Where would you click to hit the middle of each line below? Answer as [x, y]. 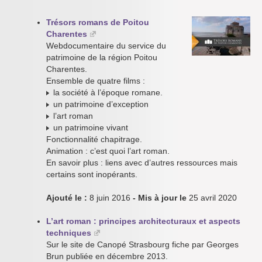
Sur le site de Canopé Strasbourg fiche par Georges [142, 244]
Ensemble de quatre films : [96, 81]
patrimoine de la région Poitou [102, 57]
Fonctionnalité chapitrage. [94, 139]
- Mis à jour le [160, 198]
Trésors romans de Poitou [98, 22]
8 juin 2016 [110, 198]
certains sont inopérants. [92, 174]
